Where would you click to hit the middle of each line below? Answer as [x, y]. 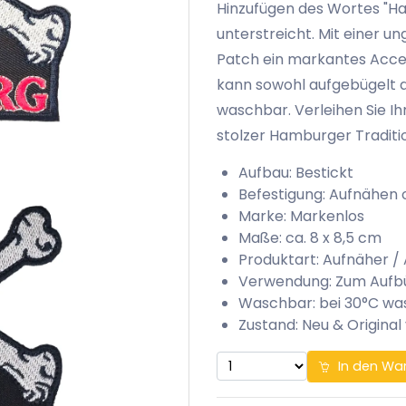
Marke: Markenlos [301, 216]
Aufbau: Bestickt [296, 172]
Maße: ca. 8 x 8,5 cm [310, 237]
